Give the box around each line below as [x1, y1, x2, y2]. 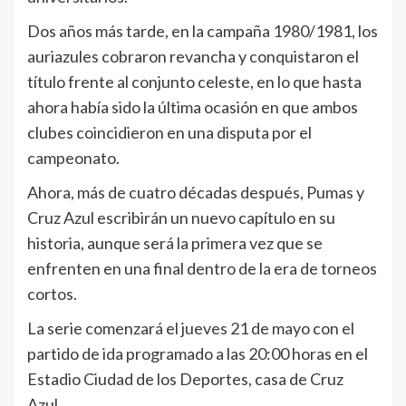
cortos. [27, 284, 77, 304]
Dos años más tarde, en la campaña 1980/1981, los [27, 21, 378, 41]
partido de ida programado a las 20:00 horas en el [27, 343, 368, 363]
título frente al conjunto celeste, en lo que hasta [27, 72, 362, 92]
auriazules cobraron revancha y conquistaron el [27, 46, 359, 66]
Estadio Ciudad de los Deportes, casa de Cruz [27, 369, 343, 389]
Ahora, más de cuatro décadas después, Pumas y [27, 182, 364, 202]
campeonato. [27, 148, 120, 168]
